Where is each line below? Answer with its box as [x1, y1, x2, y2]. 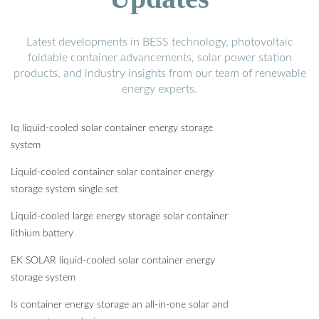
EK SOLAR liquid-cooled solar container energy [11, 256, 215, 266]
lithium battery [11, 229, 73, 239]
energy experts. [122, 83, 197, 95]
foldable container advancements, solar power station [27, 52, 292, 64]
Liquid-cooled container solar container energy [11, 167, 214, 178]
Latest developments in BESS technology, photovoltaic [26, 36, 293, 48]
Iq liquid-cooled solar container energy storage [11, 123, 213, 134]
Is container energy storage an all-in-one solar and [11, 300, 229, 310]
